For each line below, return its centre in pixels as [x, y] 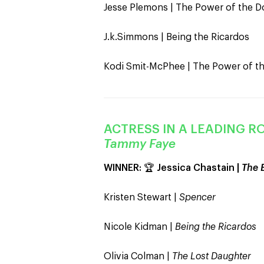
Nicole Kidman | [139, 227]
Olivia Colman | [138, 256]
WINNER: [123, 168]
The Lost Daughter [212, 256]
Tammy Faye [140, 144]
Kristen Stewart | [141, 197]
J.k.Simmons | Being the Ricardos [179, 37]
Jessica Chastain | [199, 168]
